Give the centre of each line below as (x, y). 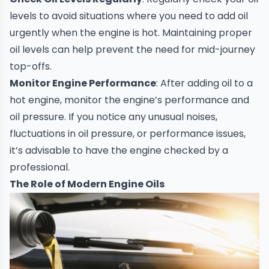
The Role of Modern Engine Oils (87, 184)
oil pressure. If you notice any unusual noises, (113, 117)
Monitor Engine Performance (83, 83)
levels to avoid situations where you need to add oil (129, 16)
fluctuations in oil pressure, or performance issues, (128, 134)
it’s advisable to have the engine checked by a (119, 151)
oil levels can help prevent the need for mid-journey (132, 50)
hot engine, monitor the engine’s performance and (129, 100)
